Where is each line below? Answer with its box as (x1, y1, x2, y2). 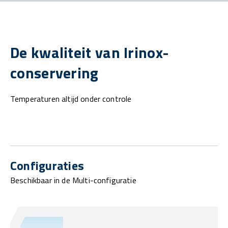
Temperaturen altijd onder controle (10, 93, 132, 105)
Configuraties (10, 156, 84, 175)
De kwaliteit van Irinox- (10, 41, 169, 65)
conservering (10, 61, 99, 85)
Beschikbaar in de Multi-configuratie (10, 174, 136, 187)
